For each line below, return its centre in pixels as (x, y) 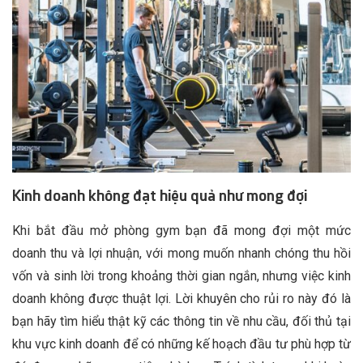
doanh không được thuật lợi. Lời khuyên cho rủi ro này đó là (181, 299)
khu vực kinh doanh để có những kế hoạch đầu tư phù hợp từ (181, 344)
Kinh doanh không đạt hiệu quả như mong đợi (160, 196)
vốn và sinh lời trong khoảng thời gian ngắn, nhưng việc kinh (181, 276)
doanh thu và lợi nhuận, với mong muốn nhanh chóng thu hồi (181, 254)
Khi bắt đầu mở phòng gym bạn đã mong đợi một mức (181, 231)
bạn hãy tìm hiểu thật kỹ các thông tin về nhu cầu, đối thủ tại (181, 322)
